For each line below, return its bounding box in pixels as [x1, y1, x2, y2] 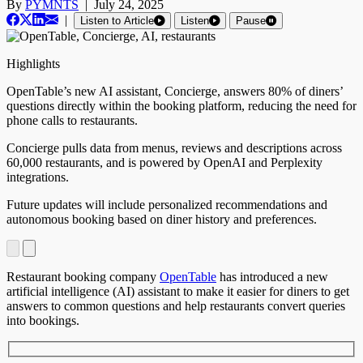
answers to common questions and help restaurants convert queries [6, 299, 345, 314]
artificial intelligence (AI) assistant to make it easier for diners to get [6, 284, 349, 299]
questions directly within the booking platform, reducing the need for [6, 99, 357, 113]
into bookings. [6, 314, 79, 328]
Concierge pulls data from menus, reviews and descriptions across [6, 141, 342, 156]
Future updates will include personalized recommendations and [6, 198, 327, 212]
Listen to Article [80, 15, 154, 28]
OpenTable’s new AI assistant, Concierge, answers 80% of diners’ [6, 84, 343, 99]
